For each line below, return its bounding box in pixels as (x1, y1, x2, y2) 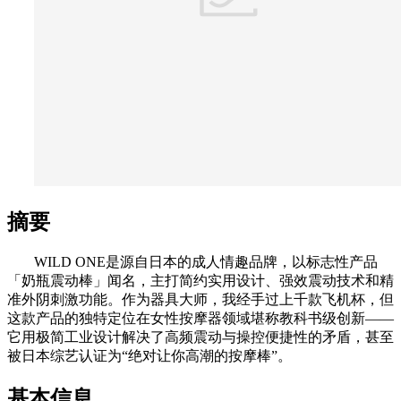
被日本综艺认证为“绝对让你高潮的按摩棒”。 (7, 348, 292, 364)
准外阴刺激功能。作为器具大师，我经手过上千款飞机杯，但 (7, 292, 394, 308)
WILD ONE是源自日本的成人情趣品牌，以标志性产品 (34, 254, 378, 270)
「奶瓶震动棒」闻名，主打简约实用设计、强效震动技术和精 (7, 273, 394, 289)
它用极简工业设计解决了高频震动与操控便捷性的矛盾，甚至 (7, 329, 394, 346)
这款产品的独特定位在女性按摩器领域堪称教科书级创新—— (7, 311, 394, 327)
